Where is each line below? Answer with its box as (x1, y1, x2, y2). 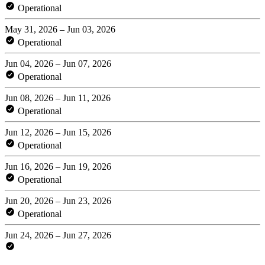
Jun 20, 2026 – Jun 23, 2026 (5, 195, 111, 206)
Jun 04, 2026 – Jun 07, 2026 (5, 58, 111, 69)
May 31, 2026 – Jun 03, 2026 (5, 24, 115, 34)
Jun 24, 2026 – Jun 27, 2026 (5, 230, 111, 240)
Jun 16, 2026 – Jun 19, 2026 (5, 161, 111, 172)
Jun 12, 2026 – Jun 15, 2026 (5, 127, 111, 137)
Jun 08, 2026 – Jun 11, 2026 (5, 92, 111, 103)
